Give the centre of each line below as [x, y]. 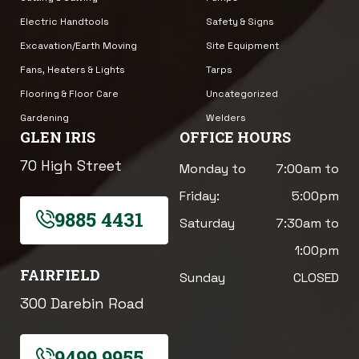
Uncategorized [242, 93]
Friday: [200, 196]
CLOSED [316, 277]
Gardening [44, 117]
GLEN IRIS [58, 137]
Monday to [213, 168]
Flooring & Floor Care [69, 93]
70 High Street [71, 165]
